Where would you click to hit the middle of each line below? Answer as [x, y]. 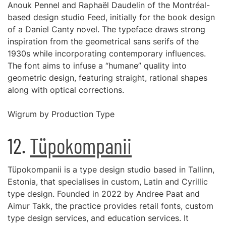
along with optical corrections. [66, 90]
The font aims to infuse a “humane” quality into [97, 66]
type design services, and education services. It [98, 218]
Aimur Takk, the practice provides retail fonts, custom [110, 206]
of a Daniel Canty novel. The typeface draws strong [106, 29]
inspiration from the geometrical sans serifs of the [103, 41]
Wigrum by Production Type [61, 114]
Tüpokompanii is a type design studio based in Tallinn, [111, 169]
